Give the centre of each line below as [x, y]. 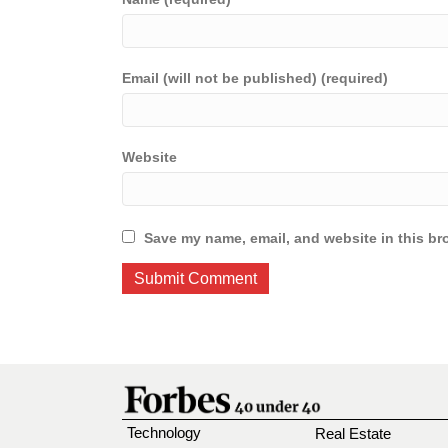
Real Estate [353, 433]
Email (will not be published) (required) [255, 78]
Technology [164, 433]
